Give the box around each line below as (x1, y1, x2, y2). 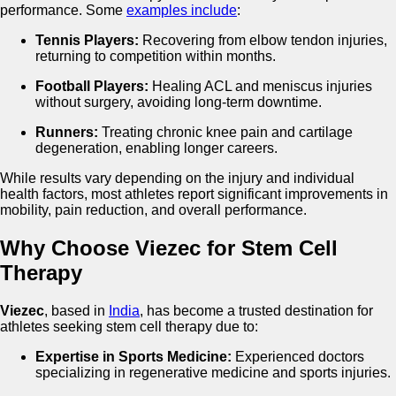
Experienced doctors (232, 348, 364, 364)
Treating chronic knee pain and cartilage (98, 124, 353, 140)
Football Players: (35, 78, 148, 94)
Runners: (35, 124, 98, 140)
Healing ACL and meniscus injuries (148, 78, 372, 94)
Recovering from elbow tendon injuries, (139, 32, 387, 48)
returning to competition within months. (35, 48, 276, 64)
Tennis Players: (35, 32, 139, 48)
